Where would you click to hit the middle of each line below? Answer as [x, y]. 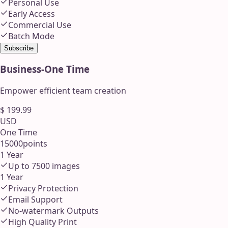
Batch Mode [31, 36]
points [35, 144]
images [65, 166]
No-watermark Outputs [53, 211]
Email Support [35, 200]
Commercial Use [40, 25]
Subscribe [19, 48]
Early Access [32, 13]
